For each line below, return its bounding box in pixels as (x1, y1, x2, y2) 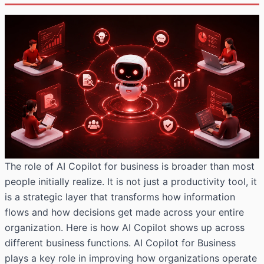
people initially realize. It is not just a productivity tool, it (5, 175, 257, 187)
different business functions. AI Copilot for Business (5, 236, 236, 249)
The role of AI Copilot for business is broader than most (5, 160, 255, 172)
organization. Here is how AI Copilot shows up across (5, 221, 245, 233)
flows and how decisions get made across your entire (5, 206, 244, 218)
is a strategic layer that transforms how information (5, 190, 235, 203)
